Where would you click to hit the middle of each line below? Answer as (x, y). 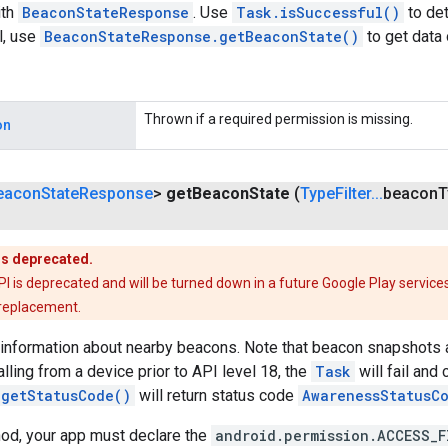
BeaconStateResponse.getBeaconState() (201, 37)
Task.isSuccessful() (318, 13)
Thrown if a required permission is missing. (278, 119)
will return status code (216, 396)
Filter (353, 194)
